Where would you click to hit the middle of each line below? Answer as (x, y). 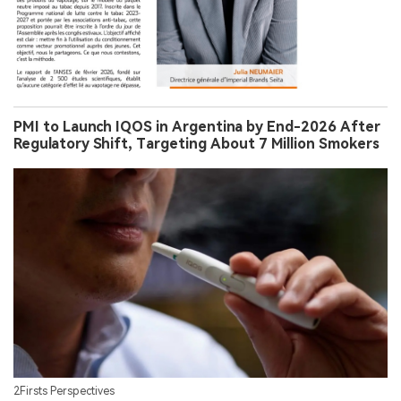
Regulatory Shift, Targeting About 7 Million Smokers (196, 143)
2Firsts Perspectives (64, 392)
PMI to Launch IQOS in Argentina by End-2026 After (197, 126)
